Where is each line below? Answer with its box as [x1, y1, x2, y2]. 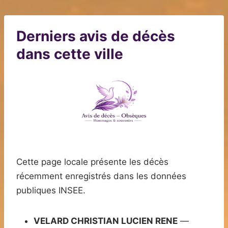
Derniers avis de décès [16, 27, 175, 45]
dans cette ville [16, 45, 123, 63]
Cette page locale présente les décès [16, 157, 168, 167]
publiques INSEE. [16, 185, 85, 196]
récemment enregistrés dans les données [16, 171, 186, 182]
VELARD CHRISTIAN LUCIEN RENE [34, 216, 178, 226]
